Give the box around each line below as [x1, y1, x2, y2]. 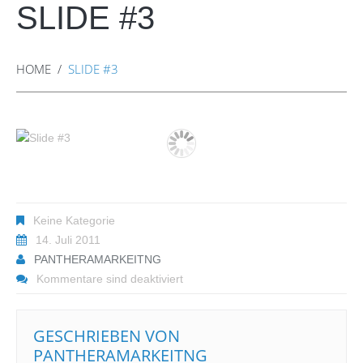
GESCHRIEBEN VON [33, 325, 180, 347]
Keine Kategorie [30, 214, 115, 227]
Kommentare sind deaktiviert [36, 272, 183, 285]
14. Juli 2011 [36, 233, 100, 246]
